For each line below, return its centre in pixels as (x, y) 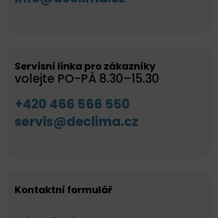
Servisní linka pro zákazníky (85, 66)
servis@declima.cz (76, 122)
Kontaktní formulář (64, 190)
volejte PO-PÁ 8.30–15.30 (87, 79)
